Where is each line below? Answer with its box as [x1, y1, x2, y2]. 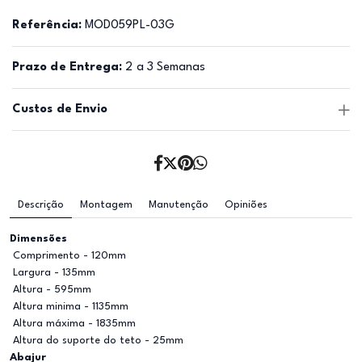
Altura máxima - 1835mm [10, 318, 136, 329]
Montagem [80, 200, 133, 210]
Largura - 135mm [10, 267, 95, 278]
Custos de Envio [12, 103, 108, 116]
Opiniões [225, 200, 267, 210]
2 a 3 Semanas [122, 61, 206, 74]
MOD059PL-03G [84, 19, 175, 32]
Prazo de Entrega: [12, 61, 123, 74]
